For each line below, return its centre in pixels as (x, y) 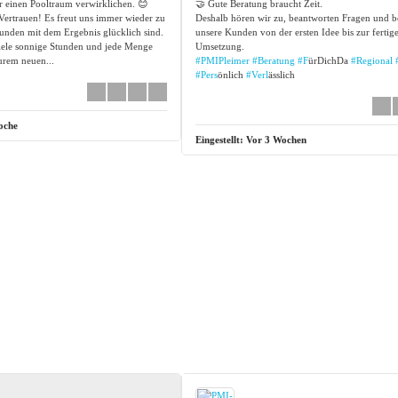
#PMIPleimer (222, 60)
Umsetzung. (219, 46)
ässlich (281, 74)
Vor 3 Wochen (276, 139)
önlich (231, 74)
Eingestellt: (220, 139)
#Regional (371, 60)
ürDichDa (329, 60)
